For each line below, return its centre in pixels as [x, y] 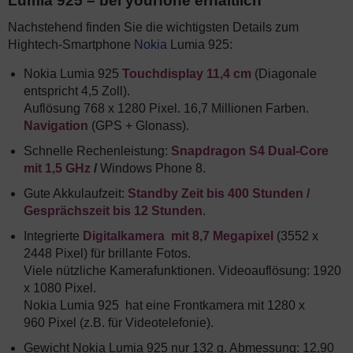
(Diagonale [284, 74]
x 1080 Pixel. [60, 288]
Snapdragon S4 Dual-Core [250, 151]
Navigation [56, 126]
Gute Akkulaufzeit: [76, 193]
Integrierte [53, 236]
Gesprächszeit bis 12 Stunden [113, 211]
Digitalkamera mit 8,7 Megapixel [178, 236]
